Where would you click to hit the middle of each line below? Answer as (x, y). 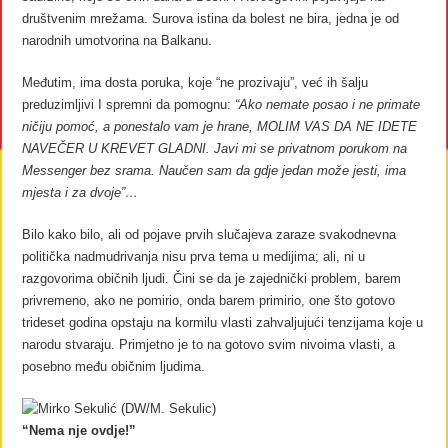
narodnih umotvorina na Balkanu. (117, 40)
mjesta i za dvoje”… (80, 192)
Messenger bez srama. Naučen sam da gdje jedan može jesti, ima (214, 170)
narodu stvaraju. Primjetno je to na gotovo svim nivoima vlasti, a (209, 344)
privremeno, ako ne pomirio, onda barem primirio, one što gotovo (209, 300)
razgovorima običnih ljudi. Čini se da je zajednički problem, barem (212, 278)
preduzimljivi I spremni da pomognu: (129, 104)
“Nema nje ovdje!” (79, 430)
